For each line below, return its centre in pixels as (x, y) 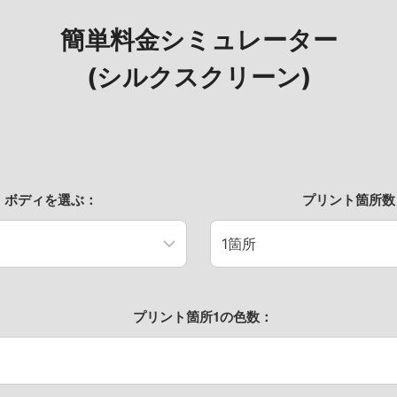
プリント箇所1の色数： (203, 317)
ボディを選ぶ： (51, 200)
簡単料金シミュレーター (198, 40)
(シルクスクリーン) (198, 78)
